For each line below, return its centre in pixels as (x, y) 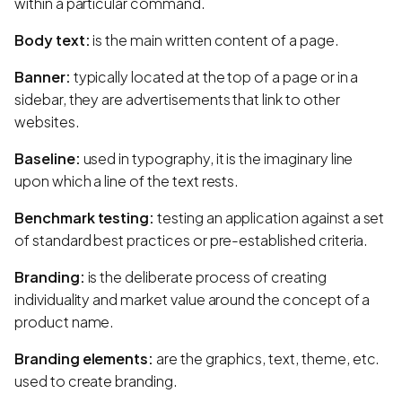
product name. (65, 321)
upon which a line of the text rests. (127, 180)
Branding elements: (84, 358)
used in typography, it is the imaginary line (217, 158)
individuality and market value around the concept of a (192, 299)
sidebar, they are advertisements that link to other (177, 99)
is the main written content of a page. (214, 39)
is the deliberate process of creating (205, 276)
